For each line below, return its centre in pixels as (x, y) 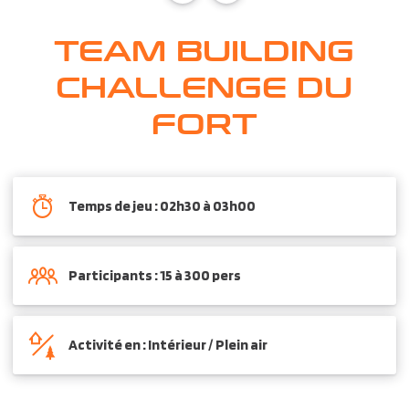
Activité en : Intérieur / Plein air (168, 344)
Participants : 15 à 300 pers (155, 275)
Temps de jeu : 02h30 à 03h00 (163, 205)
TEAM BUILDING (204, 48)
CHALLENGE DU (204, 85)
